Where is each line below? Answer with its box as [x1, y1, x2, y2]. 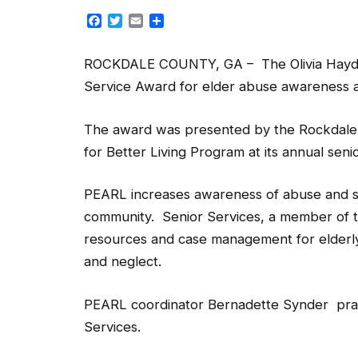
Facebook [101, 13, 162, 30]
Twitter [122, 13, 164, 30]
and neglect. [84, 253, 161, 270]
